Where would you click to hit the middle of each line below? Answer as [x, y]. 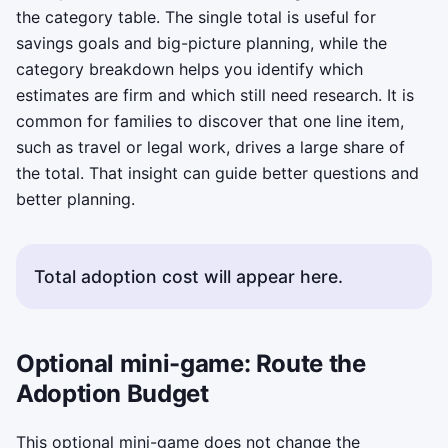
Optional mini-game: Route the [191, 364]
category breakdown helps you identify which [189, 68]
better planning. [75, 198]
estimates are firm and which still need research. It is [215, 94]
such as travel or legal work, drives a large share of [210, 146]
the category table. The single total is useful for [196, 16]
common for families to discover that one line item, [210, 120]
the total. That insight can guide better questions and [217, 172]
